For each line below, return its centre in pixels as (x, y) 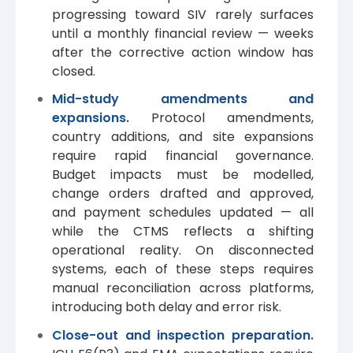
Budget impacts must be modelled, (183, 175)
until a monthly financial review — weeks (183, 34)
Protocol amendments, (232, 118)
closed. (74, 72)
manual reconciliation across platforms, (183, 288)
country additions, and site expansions (183, 137)
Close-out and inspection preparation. (183, 335)
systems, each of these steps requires (183, 269)
